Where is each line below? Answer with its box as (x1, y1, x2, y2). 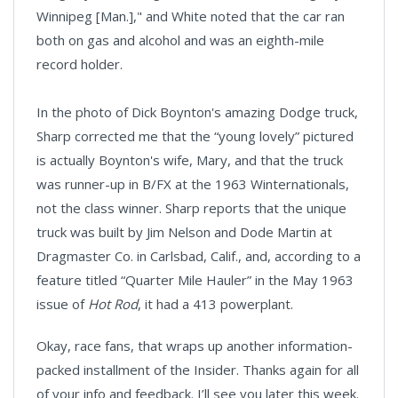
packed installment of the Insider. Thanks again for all (36, 360, 359, 378)
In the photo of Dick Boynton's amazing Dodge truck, (36, 102, 358, 121)
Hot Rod (88, 294, 138, 313)
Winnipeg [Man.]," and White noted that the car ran (36, 6, 345, 25)
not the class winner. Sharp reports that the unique (36, 198, 346, 217)
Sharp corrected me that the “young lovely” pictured (36, 126, 354, 145)
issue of (36, 294, 88, 313)
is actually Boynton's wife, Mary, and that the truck (36, 150, 343, 169)
